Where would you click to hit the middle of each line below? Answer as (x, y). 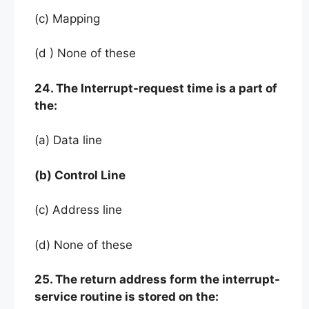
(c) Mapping (67, 18)
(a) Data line (68, 140)
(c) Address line (78, 210)
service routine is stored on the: (128, 297)
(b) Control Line (80, 175)
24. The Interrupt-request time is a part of (156, 88)
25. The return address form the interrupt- (157, 279)
